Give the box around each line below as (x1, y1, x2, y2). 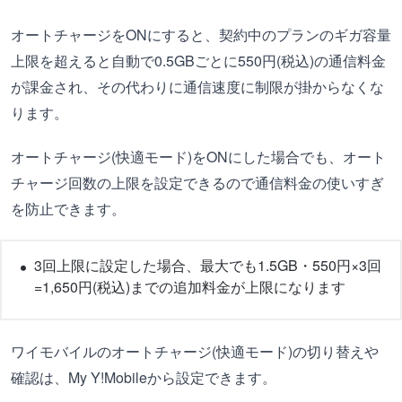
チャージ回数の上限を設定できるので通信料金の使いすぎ (11, 172, 384, 194)
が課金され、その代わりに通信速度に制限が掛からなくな (11, 76, 384, 98)
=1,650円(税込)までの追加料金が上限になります (34, 276, 345, 298)
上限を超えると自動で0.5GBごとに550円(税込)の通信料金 (11, 50, 386, 72)
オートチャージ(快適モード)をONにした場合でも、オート (11, 146, 386, 168)
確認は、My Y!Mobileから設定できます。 (11, 367, 276, 389)
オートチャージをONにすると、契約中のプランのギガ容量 (11, 24, 391, 46)
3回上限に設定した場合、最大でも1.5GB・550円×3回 (34, 255, 381, 276)
